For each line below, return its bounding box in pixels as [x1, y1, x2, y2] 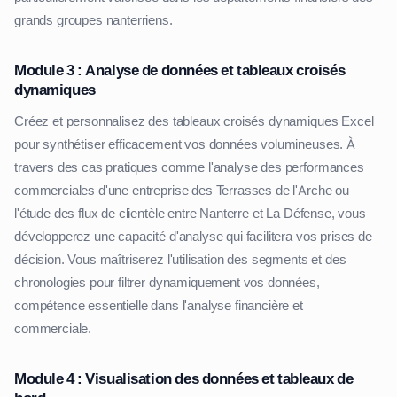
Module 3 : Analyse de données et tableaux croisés [14, 60, 346, 81]
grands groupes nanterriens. [14, 12, 173, 30]
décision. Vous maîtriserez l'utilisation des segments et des [14, 251, 346, 269]
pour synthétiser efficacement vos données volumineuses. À [14, 136, 355, 154]
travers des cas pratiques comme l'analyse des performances [14, 159, 364, 177]
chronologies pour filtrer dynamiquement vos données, [14, 274, 320, 292]
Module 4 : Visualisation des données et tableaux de [14, 369, 354, 389]
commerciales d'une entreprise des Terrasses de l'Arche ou [14, 182, 349, 200]
